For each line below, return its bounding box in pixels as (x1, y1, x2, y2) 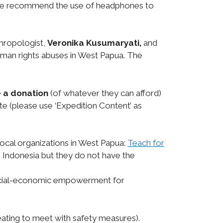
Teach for (127, 138, 164, 148)
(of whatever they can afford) (48, 88, 161, 98)
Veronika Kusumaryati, (47, 38, 141, 48)
